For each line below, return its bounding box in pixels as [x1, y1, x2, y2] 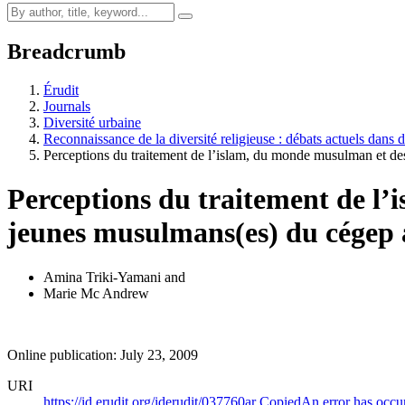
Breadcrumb [7, 39, 126, 63]
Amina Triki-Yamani [43, 268, 161, 285]
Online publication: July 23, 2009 [7, 346, 198, 363]
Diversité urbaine [43, 114, 141, 130]
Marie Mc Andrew [43, 285, 149, 301]
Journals [43, 98, 90, 114]
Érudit [43, 81, 79, 98]
